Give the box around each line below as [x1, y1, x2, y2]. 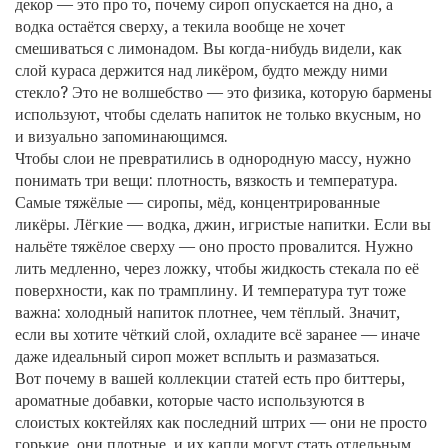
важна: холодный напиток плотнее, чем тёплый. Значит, [15, 303, 400, 322]
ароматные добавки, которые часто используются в [15, 391, 365, 410]
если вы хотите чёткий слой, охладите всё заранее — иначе [15, 325, 420, 344]
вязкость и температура [235, 171, 394, 190]
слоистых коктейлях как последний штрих [15, 413, 306, 432]
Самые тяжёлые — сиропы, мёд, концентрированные [15, 193, 380, 212]
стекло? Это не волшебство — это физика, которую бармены [15, 83, 432, 102]
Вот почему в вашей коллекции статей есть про [15, 369, 344, 388]
